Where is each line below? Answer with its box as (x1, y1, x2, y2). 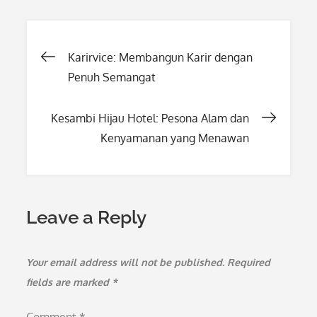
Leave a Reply (26, 207, 147, 228)
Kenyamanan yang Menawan (100, 131, 249, 145)
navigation (40, 86, 187, 120)
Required (227, 256, 271, 268)
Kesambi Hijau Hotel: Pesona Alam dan (50, 111, 249, 125)
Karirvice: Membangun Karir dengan (68, 50, 253, 64)
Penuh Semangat (68, 70, 156, 84)
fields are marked (26, 276, 113, 288)
